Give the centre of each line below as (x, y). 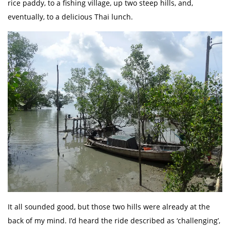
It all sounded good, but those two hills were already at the (109, 207)
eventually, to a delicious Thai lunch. (70, 16)
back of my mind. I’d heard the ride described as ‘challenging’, (114, 221)
